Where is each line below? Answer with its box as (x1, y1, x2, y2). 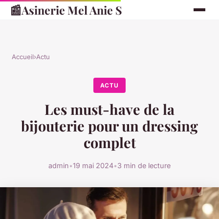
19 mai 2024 (73, 161, 113, 170)
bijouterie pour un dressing (21, 116, 198, 135)
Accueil (12, 53, 34, 61)
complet (83, 133, 136, 152)
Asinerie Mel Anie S (22, 2, 122, 18)
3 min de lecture (117, 161, 171, 170)
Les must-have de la (44, 100, 175, 119)
